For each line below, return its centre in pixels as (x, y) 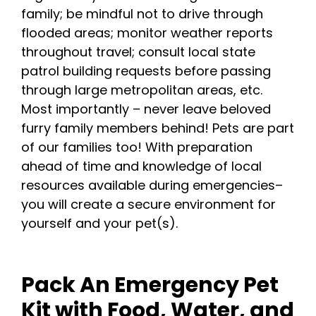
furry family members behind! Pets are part (158, 128)
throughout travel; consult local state (138, 51)
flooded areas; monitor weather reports (147, 32)
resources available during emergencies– (152, 185)
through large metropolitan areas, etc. (142, 90)
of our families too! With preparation (137, 147)
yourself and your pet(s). (99, 223)
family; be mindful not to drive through (142, 13)
